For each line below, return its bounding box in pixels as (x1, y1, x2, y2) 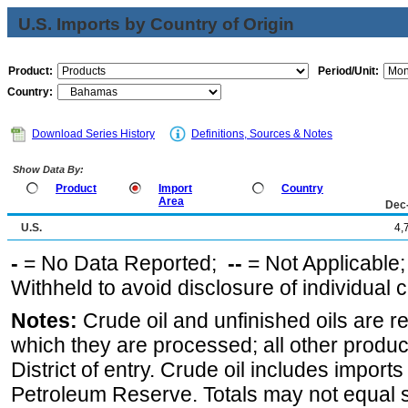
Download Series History (32, 127, 155, 140)
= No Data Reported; (18, 251, 228, 275)
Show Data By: (10, 164, 84, 175)
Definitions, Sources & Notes (191, 127, 332, 140)
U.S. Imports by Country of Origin (18, 15, 294, 34)
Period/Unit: (318, 65, 379, 77)
